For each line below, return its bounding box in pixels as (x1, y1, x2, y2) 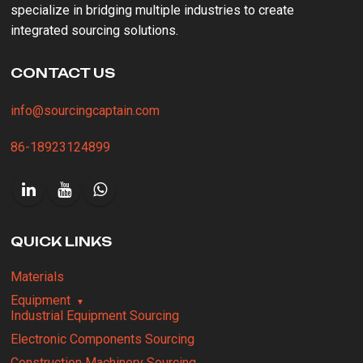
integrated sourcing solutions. (11, 23, 179, 39)
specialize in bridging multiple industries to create (11, 2, 295, 19)
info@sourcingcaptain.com (11, 103, 160, 119)
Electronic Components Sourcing (11, 331, 195, 348)
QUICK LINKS (11, 233, 113, 250)
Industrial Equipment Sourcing (11, 308, 180, 324)
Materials (11, 269, 65, 285)
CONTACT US (11, 65, 116, 82)
